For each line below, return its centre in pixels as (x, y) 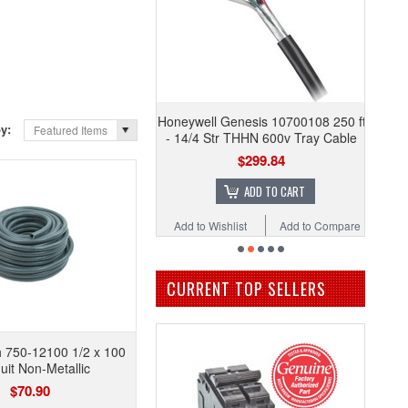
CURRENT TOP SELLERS (246, 289)
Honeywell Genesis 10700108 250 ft (261, 121)
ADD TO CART (274, 191)
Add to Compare (320, 225)
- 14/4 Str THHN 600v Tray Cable (261, 138)
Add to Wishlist (210, 225)
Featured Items (71, 130)
